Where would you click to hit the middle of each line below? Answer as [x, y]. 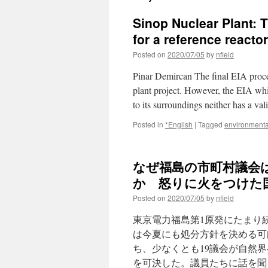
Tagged [210, 124]
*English [179, 124]
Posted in [148, 124]
